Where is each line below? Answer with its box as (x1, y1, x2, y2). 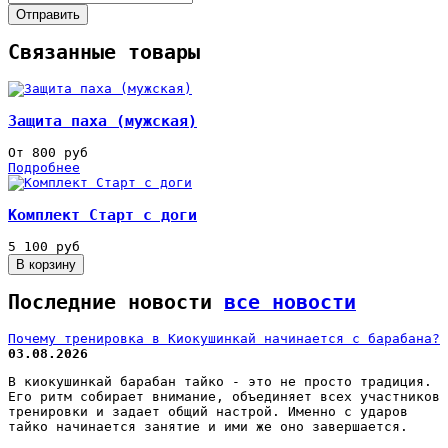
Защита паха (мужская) (8, 111, 197, 130)
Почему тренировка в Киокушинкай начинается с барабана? (8, 330, 440, 346)
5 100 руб (8, 239, 80, 255)
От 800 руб (8, 144, 88, 160)
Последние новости (8, 291, 224, 315)
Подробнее (8, 159, 80, 175)
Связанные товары (8, 41, 200, 65)
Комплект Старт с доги (8, 206, 197, 225)
